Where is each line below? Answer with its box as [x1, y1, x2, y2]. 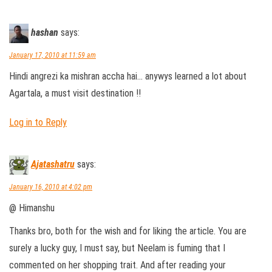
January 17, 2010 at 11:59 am [9, 51, 96, 59]
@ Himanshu [9, 202, 55, 214]
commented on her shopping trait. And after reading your [9, 259, 226, 271]
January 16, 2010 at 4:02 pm [9, 183, 92, 191]
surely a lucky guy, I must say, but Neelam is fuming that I [9, 242, 225, 254]
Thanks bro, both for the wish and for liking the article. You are [9, 225, 246, 237]
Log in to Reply [9, 117, 67, 128]
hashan [31, 27, 58, 39]
